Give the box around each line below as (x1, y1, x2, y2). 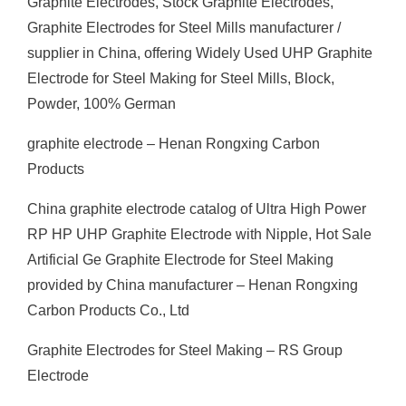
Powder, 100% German (27, 96, 176, 111)
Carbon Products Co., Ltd (27, 303, 189, 318)
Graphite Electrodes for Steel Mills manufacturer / (27, 20, 341, 35)
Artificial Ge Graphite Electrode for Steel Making (27, 252, 333, 267)
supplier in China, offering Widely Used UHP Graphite (27, 45, 372, 61)
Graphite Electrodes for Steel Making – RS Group (27, 343, 343, 358)
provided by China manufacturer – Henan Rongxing (27, 277, 358, 293)
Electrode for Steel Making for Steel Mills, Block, (27, 71, 334, 86)
